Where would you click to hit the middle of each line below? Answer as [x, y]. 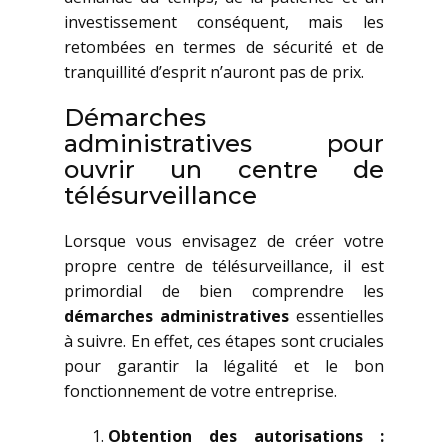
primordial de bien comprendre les [224, 291]
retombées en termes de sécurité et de [224, 47]
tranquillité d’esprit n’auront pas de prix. [214, 72]
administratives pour [224, 143]
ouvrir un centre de [224, 169]
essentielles [336, 316]
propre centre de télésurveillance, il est [224, 266]
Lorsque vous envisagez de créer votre [224, 241]
